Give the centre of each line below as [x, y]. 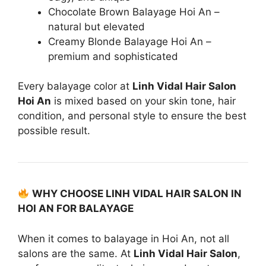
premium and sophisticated [113, 56]
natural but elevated [96, 26]
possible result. [54, 131]
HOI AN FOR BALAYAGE [76, 208]
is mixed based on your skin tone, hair [143, 101]
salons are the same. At [76, 253]
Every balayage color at [75, 86]
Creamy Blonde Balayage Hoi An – [130, 41]
